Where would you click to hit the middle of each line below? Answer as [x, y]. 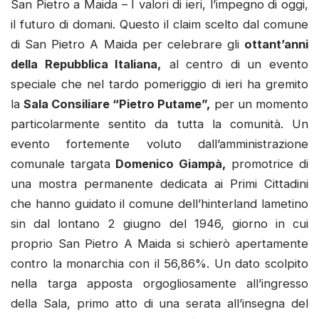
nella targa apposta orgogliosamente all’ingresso [159, 283]
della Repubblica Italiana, [87, 64]
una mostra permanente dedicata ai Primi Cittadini [159, 183]
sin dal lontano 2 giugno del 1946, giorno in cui [159, 223]
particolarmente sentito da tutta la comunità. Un [159, 124]
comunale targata [63, 163]
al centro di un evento [235, 64]
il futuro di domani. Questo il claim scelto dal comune [159, 24]
